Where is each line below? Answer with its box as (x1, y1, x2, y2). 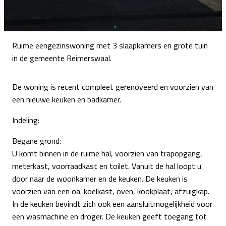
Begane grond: (12, 134, 61, 147)
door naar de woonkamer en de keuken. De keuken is (12, 172, 188, 185)
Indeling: (12, 114, 39, 126)
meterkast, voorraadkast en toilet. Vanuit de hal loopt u (12, 159, 201, 172)
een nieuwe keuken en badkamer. (12, 93, 121, 105)
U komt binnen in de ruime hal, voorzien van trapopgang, (12, 147, 202, 159)
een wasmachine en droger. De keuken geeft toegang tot (12, 210, 207, 222)
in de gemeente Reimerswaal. (12, 51, 111, 64)
